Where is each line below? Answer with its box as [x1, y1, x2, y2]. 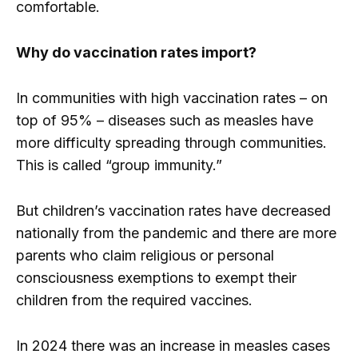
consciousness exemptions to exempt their [16, 268, 296, 286]
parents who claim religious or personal [16, 246, 274, 264]
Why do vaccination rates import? [16, 44, 257, 62]
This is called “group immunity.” [16, 156, 222, 173]
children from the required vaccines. [16, 291, 253, 308]
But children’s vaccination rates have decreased [16, 201, 331, 219]
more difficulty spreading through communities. [16, 133, 327, 151]
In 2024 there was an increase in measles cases [16, 336, 330, 354]
